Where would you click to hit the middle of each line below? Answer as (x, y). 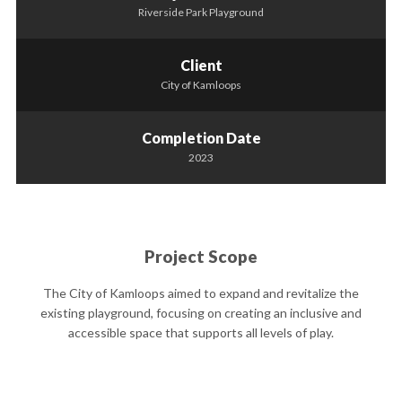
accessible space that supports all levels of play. (201, 332)
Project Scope (201, 257)
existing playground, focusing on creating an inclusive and (201, 312)
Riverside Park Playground (201, 12)
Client (201, 65)
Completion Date (201, 138)
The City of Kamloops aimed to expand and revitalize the (201, 293)
